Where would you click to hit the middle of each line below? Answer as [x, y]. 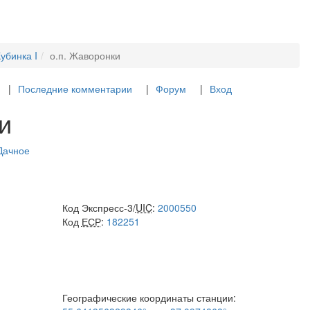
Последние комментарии [75, 89]
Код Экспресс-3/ [99, 208]
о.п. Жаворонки [85, 55]
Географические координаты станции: [149, 298]
